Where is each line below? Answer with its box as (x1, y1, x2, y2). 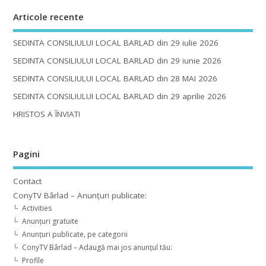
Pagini (12, 148, 40, 160)
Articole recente (12, 11, 84, 23)
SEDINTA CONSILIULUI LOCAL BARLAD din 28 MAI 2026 (12, 72, 217, 84)
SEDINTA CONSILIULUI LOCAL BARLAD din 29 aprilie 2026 (12, 90, 226, 102)
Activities (21, 202, 52, 213)
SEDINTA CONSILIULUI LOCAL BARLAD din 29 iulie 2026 (12, 37, 218, 48)
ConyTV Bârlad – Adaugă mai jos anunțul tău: (21, 242, 172, 252)
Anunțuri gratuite (21, 216, 78, 226)
